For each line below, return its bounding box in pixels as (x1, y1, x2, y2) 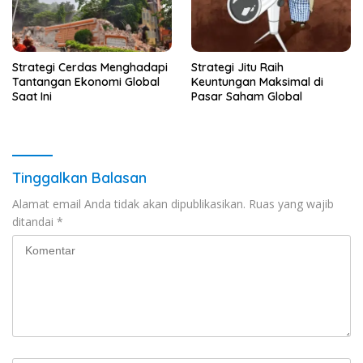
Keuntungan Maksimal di (191, 74, 323, 89)
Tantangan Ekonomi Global (12, 74, 160, 89)
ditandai (12, 213, 57, 229)
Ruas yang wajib (249, 195, 334, 211)
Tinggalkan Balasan (12, 168, 147, 187)
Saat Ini (12, 88, 52, 104)
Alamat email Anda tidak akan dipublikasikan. (12, 195, 246, 211)
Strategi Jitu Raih (191, 59, 284, 75)
